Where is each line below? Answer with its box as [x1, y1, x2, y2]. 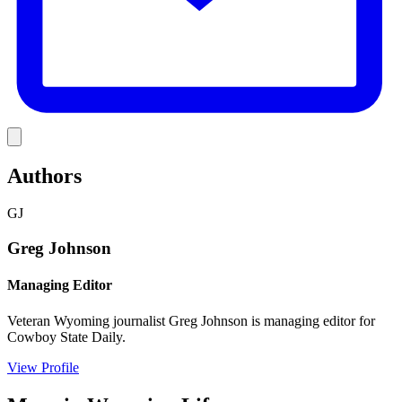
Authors [7, 163, 82, 188]
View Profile [7, 359, 79, 375]
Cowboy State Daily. [7, 328, 126, 345]
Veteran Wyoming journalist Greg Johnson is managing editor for [7, 312, 375, 328]
